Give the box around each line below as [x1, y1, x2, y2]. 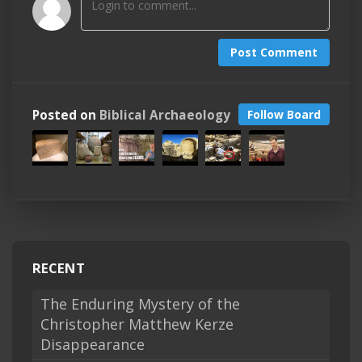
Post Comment [230, 44, 318, 61]
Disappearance [40, 335, 145, 355]
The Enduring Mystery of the [40, 294, 240, 314]
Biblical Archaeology [99, 107, 230, 124]
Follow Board [247, 107, 321, 123]
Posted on [32, 107, 99, 124]
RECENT [32, 259, 85, 278]
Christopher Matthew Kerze [40, 314, 234, 335]
